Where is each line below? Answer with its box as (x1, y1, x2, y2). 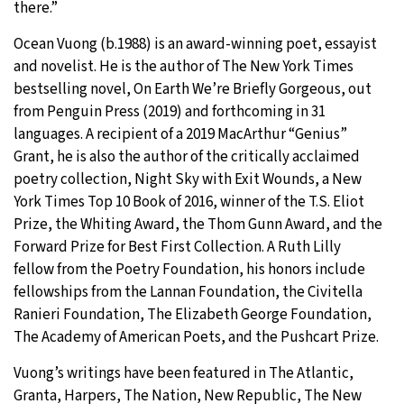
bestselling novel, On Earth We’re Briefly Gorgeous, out (14, 78, 372, 100)
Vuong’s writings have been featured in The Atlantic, (14, 362, 353, 384)
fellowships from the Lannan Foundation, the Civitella (14, 280, 363, 303)
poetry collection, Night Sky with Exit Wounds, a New (14, 168, 362, 190)
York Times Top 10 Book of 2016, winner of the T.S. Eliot (14, 190, 364, 213)
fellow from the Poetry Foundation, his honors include (14, 258, 365, 280)
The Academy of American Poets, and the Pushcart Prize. (14, 326, 379, 348)
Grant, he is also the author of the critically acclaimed (14, 145, 360, 168)
